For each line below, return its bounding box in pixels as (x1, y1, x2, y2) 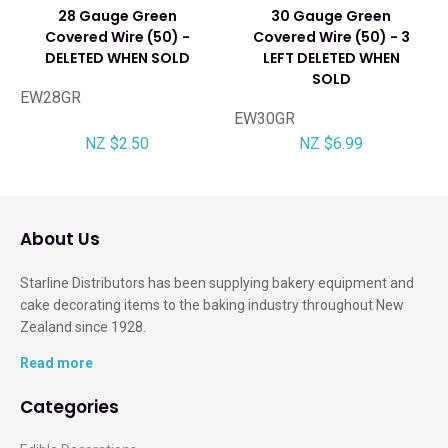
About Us (20, 226, 100, 251)
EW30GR (234, 108, 295, 128)
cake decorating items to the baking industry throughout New (20, 296, 404, 313)
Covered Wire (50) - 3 (252, 26, 410, 47)
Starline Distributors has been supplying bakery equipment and (20, 274, 414, 291)
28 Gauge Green (57, 5, 177, 26)
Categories (20, 394, 119, 419)
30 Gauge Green (271, 5, 391, 26)
